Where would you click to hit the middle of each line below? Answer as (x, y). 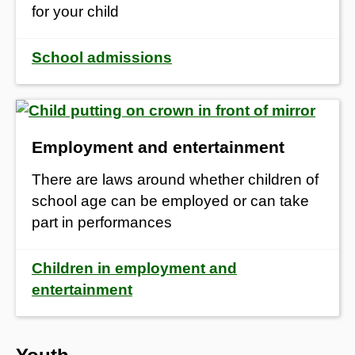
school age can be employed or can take (170, 200)
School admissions (102, 57)
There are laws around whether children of (175, 179)
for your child (75, 11)
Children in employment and (134, 268)
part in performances (102, 222)
